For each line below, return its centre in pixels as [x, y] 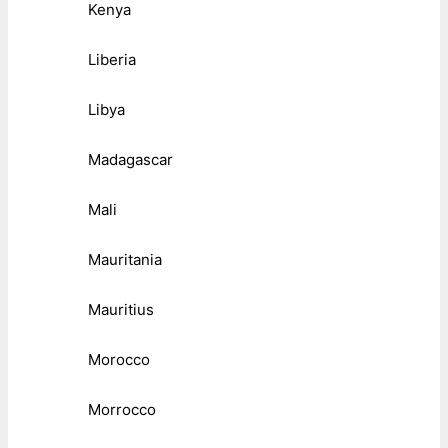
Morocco [119, 360]
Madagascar [130, 160]
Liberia [112, 60]
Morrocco [122, 410]
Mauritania [125, 260]
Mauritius [121, 310]
